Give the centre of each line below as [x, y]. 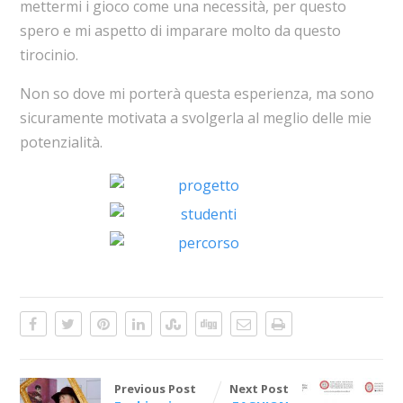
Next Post [260, 389]
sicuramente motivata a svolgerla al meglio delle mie [195, 118]
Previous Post [155, 389]
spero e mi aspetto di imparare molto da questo [180, 31]
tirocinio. [49, 55]
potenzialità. [61, 143]
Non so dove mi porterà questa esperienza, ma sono [197, 94]
